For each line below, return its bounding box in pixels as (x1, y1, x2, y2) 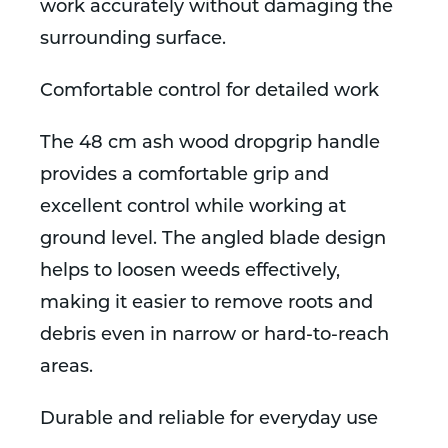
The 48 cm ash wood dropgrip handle (40, 134, 380, 153)
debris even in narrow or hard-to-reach (40, 326, 389, 345)
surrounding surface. (40, 30, 226, 49)
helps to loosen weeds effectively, (40, 262, 340, 281)
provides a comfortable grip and (40, 166, 329, 185)
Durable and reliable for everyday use (40, 410, 378, 429)
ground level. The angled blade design (40, 230, 386, 249)
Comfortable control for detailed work (40, 82, 379, 101)
